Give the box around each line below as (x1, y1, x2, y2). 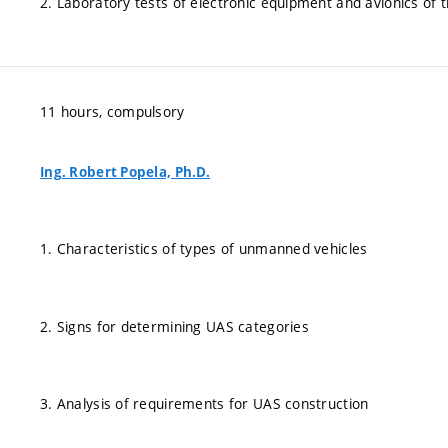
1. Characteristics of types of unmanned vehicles (40, 239, 368, 259)
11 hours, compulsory (40, 101, 185, 121)
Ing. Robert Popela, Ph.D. (40, 162, 210, 181)
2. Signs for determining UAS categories (40, 316, 309, 336)
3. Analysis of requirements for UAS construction (40, 394, 369, 414)
